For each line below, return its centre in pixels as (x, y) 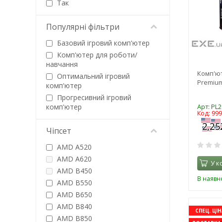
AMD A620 (73, 159)
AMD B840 (74, 206)
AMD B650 (74, 194)
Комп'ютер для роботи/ (96, 55)
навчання (62, 64)
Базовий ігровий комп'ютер (102, 43)
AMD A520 (73, 147)
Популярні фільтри (83, 27)
